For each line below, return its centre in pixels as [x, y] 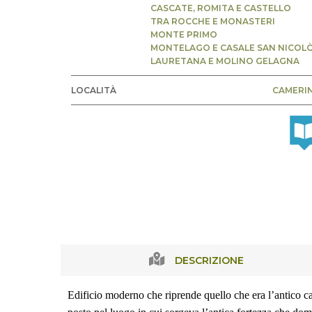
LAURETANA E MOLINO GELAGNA [225, 61]
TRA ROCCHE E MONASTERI [213, 21]
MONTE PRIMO [184, 34]
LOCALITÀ [94, 90]
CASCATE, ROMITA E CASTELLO [221, 8]
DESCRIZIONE [209, 260]
